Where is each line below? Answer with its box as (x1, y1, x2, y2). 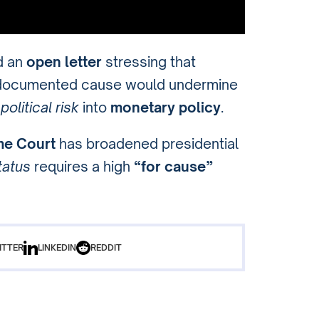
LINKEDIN (37, 242, 76, 253)
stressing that (102, 53, 196, 70)
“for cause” (134, 158, 213, 176)
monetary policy (110, 98, 221, 116)
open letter (26, 53, 102, 70)
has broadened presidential (56, 135, 239, 153)
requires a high (31, 158, 134, 176)
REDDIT (90, 242, 122, 253)
